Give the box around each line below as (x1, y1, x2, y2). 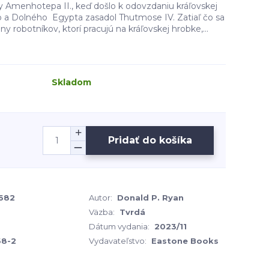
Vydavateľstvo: (89, 236, 147, 246)
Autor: (89, 193, 112, 202)
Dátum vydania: (89, 222, 150, 231)
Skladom (52, 77, 91, 88)
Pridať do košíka (107, 134, 192, 146)
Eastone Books (151, 236, 219, 246)
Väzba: (89, 207, 115, 217)
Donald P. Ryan (117, 193, 184, 202)
